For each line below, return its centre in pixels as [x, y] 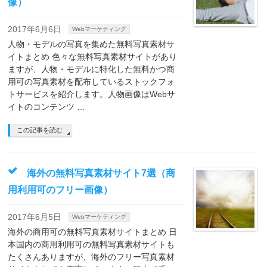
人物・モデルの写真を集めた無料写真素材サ [91, 44]
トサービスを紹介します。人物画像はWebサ [92, 94]
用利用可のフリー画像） [60, 190]
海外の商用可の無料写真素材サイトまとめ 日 [93, 232]
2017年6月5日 [35, 217]
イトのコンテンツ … [47, 107]
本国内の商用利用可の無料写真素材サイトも [91, 244]
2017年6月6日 [35, 29]
